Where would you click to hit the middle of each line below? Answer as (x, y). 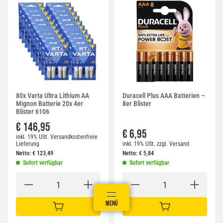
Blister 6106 (33, 112)
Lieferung (28, 144)
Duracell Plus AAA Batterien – (164, 96)
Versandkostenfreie (74, 137)
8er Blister (137, 104)
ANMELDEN (76, 203)
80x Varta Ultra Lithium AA (53, 96)
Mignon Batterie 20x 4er (50, 104)
